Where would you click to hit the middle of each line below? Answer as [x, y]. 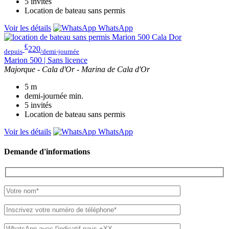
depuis [13, 51]
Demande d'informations [47, 152]
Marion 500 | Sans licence [46, 60]
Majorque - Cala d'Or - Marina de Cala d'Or [77, 69]
